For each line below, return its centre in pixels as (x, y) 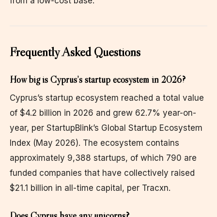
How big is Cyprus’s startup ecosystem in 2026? (98, 79)
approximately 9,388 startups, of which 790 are (103, 158)
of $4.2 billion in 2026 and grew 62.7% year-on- (103, 113)
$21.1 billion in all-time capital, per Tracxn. (90, 188)
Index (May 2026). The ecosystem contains (94, 143)
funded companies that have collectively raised (102, 173)
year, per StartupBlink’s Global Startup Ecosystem (106, 128)
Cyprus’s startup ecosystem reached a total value (107, 98)
